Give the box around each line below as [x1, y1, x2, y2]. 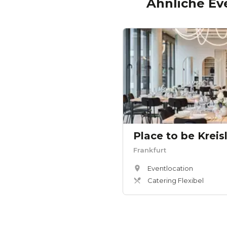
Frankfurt [133, 146, 166, 155]
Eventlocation [147, 164, 193, 173]
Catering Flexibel [147, 176, 204, 185]
